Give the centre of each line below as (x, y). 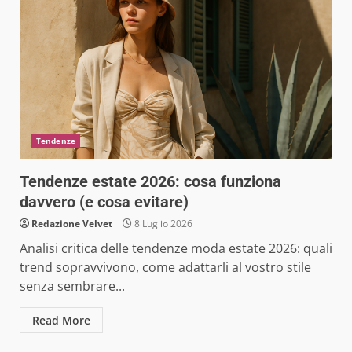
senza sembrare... (72, 286)
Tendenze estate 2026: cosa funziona (150, 181)
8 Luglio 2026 (162, 223)
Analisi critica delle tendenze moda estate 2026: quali (176, 248)
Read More (61, 320)
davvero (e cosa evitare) (104, 202)
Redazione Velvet (72, 223)
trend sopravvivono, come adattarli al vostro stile (165, 267)
